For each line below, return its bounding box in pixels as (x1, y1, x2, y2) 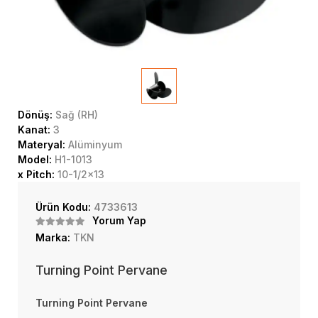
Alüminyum (68, 138, 122, 150)
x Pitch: (18, 168, 57, 180)
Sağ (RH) (55, 109, 98, 121)
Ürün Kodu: (35, 201, 94, 213)
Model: (18, 153, 55, 165)
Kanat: (18, 124, 53, 136)
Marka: (35, 231, 73, 243)
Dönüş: (18, 109, 55, 121)
